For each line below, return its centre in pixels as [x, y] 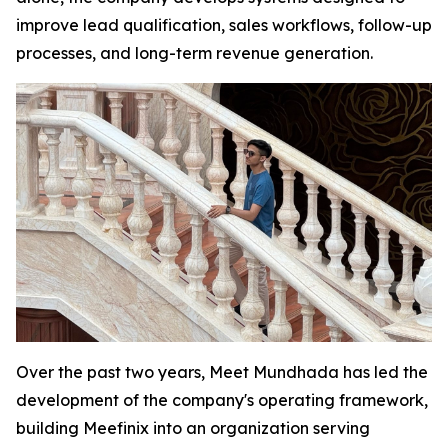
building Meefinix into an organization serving [193, 427]
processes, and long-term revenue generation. [194, 53]
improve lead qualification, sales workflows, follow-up [224, 25]
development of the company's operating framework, [222, 399]
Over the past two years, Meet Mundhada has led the [222, 371]
